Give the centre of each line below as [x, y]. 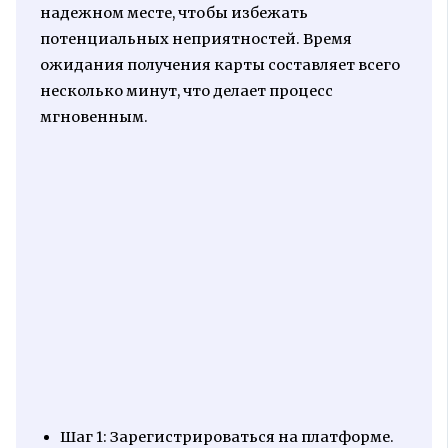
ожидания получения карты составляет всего [219, 65]
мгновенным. [93, 117]
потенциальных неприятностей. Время [195, 39]
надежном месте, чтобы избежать [173, 13]
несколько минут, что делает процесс [186, 91]
